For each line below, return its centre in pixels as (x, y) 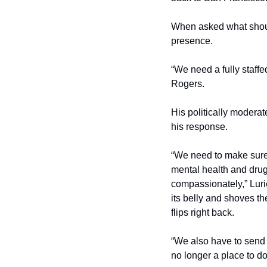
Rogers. (189, 83)
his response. (201, 126)
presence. (192, 41)
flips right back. (203, 212)
